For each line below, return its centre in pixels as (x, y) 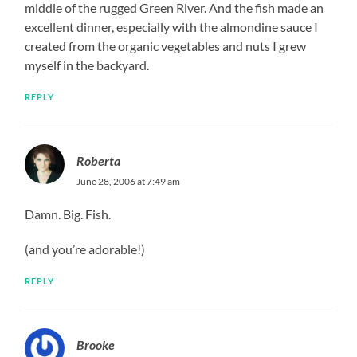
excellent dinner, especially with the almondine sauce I (172, 26)
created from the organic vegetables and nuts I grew (166, 45)
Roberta (99, 160)
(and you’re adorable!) (85, 249)
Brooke (96, 344)
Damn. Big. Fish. (68, 214)
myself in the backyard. (87, 65)
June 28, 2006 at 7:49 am (129, 181)
